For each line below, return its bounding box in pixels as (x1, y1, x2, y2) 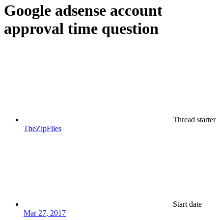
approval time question (4, 20, 159, 38)
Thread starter (173, 115, 216, 124)
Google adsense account (4, 1, 163, 20)
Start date (173, 199, 202, 208)
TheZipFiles (24, 124, 61, 133)
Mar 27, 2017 (24, 208, 66, 217)
